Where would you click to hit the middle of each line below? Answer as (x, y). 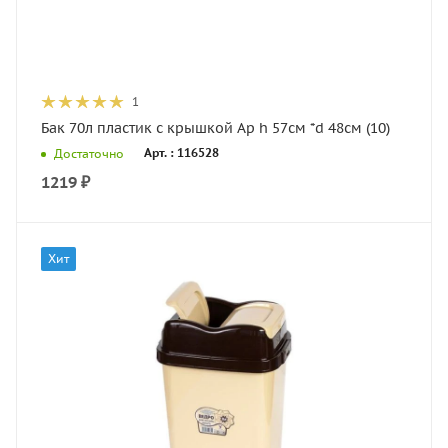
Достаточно (89, 153)
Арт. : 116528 (181, 153)
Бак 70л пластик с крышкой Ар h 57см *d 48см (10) (215, 128)
